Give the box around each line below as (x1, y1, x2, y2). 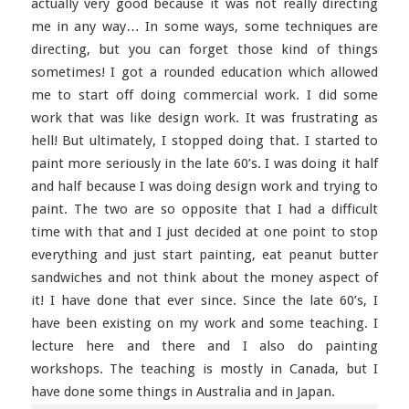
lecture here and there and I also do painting (30, 338, 379, 354)
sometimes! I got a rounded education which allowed (30, 64, 379, 80)
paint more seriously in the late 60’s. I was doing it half (30, 155, 379, 172)
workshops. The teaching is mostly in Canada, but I (30, 361, 379, 377)
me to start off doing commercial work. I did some (30, 87, 379, 103)
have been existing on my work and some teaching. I (30, 315, 379, 331)
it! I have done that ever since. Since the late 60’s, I (30, 292, 379, 309)
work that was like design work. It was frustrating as (30, 110, 379, 126)
